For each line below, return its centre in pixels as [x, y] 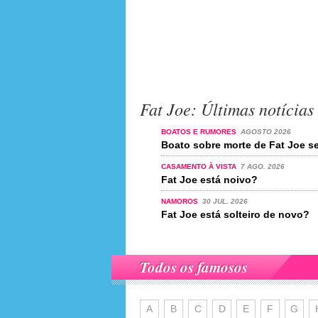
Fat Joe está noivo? [209, 180]
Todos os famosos [194, 267]
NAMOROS [181, 201]
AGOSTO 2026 [265, 132]
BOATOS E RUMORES [200, 132]
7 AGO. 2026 [262, 166]
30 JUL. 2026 [225, 201]
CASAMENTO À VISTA [200, 166]
